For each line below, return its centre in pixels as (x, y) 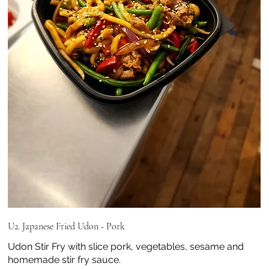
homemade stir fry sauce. (65, 260)
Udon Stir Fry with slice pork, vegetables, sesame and (126, 247)
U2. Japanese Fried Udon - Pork (67, 227)
